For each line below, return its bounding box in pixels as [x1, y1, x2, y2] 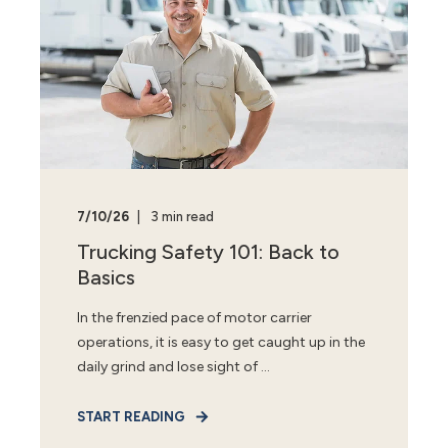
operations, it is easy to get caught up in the [76, 333, 365, 352]
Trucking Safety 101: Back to [76, 239, 340, 265]
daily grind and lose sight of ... [76, 358, 270, 376]
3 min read [150, 209, 214, 225]
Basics [76, 265, 136, 290]
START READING [76, 409, 186, 425]
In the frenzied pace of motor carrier [76, 309, 312, 327]
